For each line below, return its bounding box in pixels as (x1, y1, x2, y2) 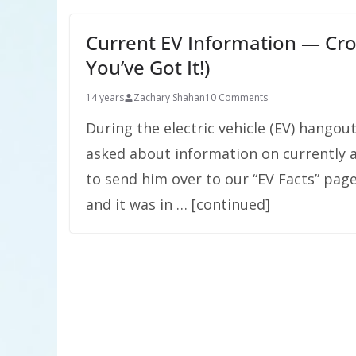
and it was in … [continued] (86, 195, 270, 214)
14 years (86, 91, 124, 104)
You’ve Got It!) (86, 54, 210, 80)
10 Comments (205, 91, 268, 104)
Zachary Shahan (133, 91, 205, 104)
